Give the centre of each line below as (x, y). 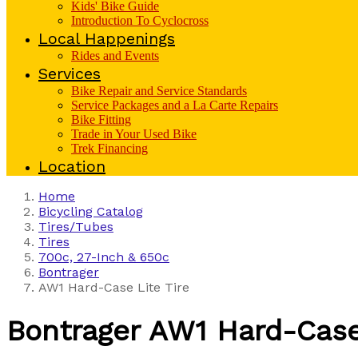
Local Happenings (107, 38)
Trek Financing (109, 148)
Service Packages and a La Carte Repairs (175, 105)
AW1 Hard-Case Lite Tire (114, 287)
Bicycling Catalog (91, 211)
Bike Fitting (101, 119)
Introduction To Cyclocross (140, 20)
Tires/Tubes (76, 226)
